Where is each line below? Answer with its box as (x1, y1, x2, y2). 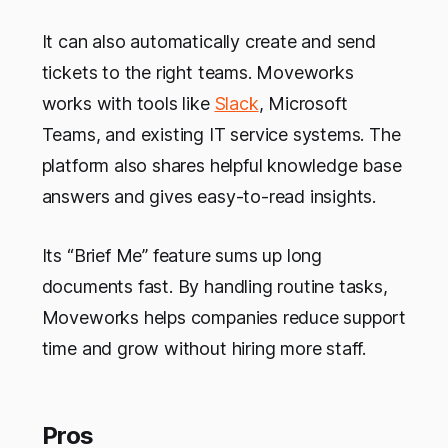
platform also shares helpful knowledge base (41, 155, 402, 177)
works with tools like (41, 93, 215, 115)
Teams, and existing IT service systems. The (41, 124, 401, 146)
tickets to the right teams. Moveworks (41, 62, 354, 84)
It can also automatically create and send (41, 31, 376, 53)
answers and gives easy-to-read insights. (41, 186, 377, 208)
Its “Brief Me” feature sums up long (41, 245, 323, 267)
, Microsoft (258, 93, 348, 115)
